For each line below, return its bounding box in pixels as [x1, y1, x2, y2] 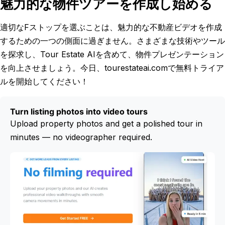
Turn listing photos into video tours [10, 106, 148, 117]
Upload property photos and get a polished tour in [10, 119, 202, 129]
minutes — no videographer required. [10, 132, 152, 142]
